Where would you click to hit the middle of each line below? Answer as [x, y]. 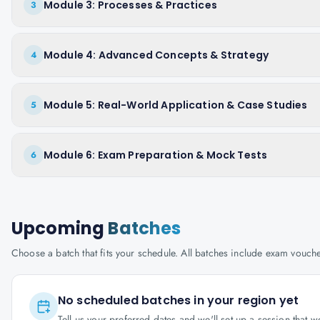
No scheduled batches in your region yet [179, 300]
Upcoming [60, 228]
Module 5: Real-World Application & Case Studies [176, 105]
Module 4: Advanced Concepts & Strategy [156, 55]
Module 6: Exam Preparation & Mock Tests [156, 155]
